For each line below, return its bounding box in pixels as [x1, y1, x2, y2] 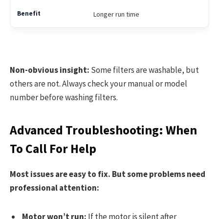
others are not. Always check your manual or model [10, 78, 187, 89]
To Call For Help [10, 140, 96, 156]
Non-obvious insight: [10, 64, 89, 75]
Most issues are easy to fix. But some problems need [10, 169, 205, 180]
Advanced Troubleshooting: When [10, 122, 197, 138]
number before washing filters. [10, 91, 118, 103]
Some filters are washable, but [89, 64, 199, 75]
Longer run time [93, 10, 139, 19]
